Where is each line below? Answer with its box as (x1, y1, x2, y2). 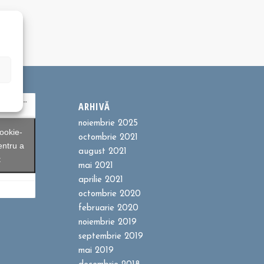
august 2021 (78, 147, 127, 157)
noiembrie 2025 (78, 119, 138, 128)
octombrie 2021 (78, 133, 138, 143)
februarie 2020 (78, 204, 138, 213)
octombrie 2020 (78, 190, 141, 199)
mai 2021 (78, 161, 113, 171)
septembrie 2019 (78, 232, 143, 242)
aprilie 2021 (78, 176, 123, 185)
